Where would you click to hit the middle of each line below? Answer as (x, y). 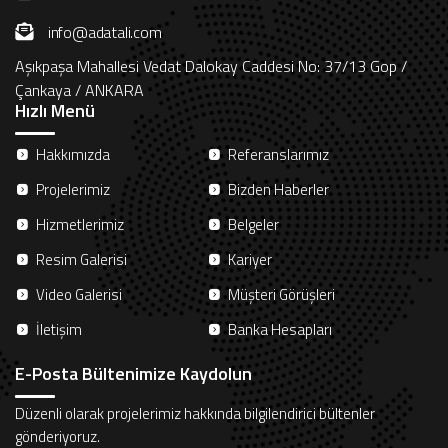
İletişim (59, 330)
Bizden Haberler (278, 190)
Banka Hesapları (280, 330)
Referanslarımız (278, 155)
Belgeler (253, 225)
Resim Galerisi (81, 260)
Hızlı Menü (55, 111)
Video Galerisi (79, 295)
